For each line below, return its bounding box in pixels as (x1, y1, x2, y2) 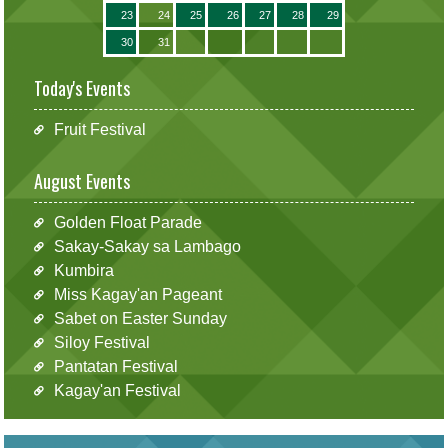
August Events (34, 168, 130, 195)
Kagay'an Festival (53, 382, 181, 400)
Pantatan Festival (53, 358, 178, 376)
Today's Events (34, 74, 130, 101)
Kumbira (53, 262, 114, 280)
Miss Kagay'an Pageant (53, 286, 222, 304)
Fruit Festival (53, 120, 146, 138)
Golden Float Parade (53, 214, 202, 232)
